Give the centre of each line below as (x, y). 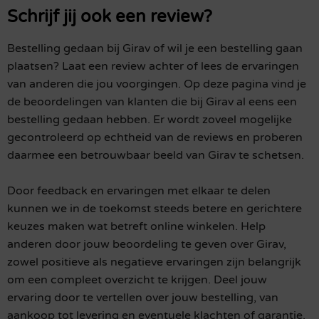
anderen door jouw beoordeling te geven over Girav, (147, 245)
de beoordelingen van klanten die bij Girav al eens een (152, 102)
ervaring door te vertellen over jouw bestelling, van (143, 298)
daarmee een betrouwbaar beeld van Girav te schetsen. (156, 156)
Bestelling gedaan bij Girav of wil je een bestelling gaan (155, 49)
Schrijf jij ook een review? (110, 17)
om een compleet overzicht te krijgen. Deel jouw (137, 280)
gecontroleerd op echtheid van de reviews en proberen (155, 138)
